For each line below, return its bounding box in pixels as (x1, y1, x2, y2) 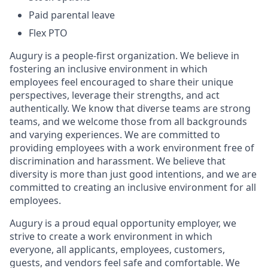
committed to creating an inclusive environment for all (10, 181, 256, 194)
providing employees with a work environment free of (10, 141, 254, 154)
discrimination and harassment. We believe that (10, 154, 226, 167)
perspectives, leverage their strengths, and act (10, 89, 220, 102)
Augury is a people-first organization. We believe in (10, 49, 239, 62)
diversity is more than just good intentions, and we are (10, 167, 257, 181)
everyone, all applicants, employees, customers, (10, 243, 225, 256)
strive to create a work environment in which (10, 230, 212, 243)
